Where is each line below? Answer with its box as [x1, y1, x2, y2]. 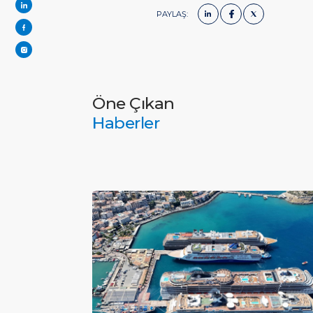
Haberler [92, 113, 159, 133]
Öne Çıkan [92, 94, 175, 114]
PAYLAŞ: [156, 8, 189, 19]
